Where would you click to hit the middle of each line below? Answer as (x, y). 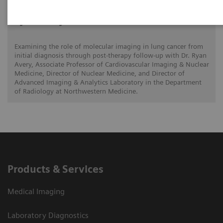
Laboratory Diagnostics (48, 215)
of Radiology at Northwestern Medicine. (76, 91)
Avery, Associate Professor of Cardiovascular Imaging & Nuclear (111, 64)
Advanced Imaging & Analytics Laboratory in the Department (108, 82)
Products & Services (56, 169)
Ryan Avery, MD (49, 20)
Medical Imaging (36, 191)
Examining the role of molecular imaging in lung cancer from (109, 46)
